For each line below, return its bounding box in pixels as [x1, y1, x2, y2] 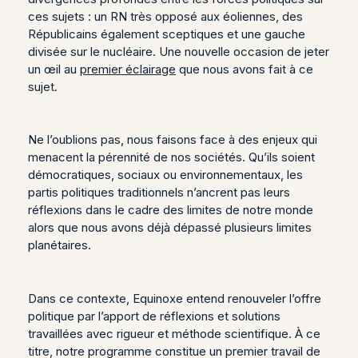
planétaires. [28, 237, 91, 253]
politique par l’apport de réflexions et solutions [28, 308, 280, 324]
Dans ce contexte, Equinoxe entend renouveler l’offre [28, 290, 321, 306]
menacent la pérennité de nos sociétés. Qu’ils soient [28, 149, 315, 165]
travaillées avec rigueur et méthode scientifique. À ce [28, 325, 320, 341]
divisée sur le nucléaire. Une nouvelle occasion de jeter [28, 43, 329, 59]
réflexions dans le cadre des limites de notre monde [28, 202, 313, 218]
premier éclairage [80, 61, 176, 77]
